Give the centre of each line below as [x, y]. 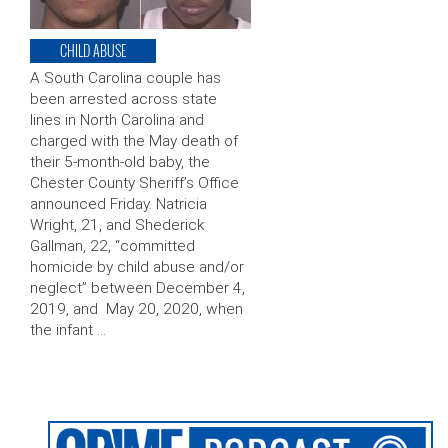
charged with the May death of [134, 141]
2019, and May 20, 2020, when [136, 309]
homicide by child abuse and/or [137, 267]
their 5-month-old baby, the [120, 162]
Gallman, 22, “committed [112, 246]
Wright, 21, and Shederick [117, 225]
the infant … [68, 330]
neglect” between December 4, [137, 288]
